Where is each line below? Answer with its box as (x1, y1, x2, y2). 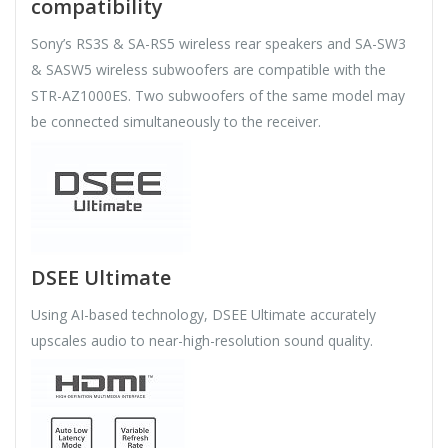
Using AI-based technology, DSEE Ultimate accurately (31, 305, 376, 325)
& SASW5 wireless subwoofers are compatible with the (31, 60, 386, 80)
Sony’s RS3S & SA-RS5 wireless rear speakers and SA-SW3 (31, 34, 406, 54)
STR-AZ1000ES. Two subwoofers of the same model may (31, 86, 405, 106)
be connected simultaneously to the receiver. (31, 112, 321, 132)
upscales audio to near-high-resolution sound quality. (31, 331, 373, 351)
